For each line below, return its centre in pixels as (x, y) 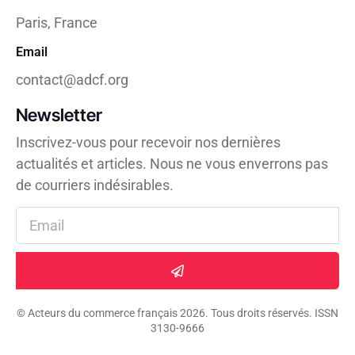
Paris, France (57, 22)
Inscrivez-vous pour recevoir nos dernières (148, 142)
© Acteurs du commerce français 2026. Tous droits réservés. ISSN (177, 313)
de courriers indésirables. (95, 185)
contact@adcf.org (72, 79)
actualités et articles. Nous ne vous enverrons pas (172, 163)
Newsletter (59, 115)
